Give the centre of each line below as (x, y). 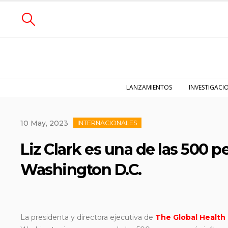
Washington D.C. (81, 170)
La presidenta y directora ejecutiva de (88, 217)
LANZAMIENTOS (149, 87)
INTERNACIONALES (107, 123)
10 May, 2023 (44, 123)
